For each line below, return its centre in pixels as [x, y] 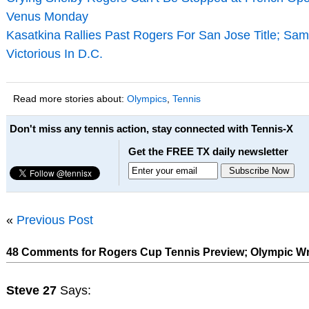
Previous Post [54, 220]
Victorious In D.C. [54, 53]
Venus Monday [47, 16]
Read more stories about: [70, 98]
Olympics [147, 98]
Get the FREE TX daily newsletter [208, 151]
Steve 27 [33, 290]
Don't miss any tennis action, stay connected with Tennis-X [151, 128]
